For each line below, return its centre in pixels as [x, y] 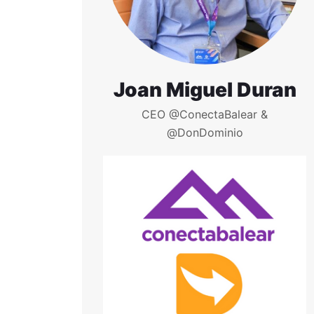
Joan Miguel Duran [205, 90]
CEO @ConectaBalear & [205, 114]
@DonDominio [205, 132]
